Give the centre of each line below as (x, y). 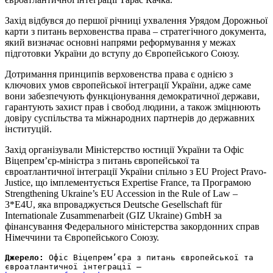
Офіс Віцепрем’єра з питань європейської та (149, 257)
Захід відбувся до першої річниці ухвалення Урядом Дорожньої (136, 20)
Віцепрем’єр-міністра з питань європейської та (102, 160)
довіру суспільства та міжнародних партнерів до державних (130, 118)
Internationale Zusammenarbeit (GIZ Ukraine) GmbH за (113, 215)
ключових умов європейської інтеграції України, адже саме (128, 85)
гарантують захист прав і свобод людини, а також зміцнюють (133, 107)
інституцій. (28, 129)
